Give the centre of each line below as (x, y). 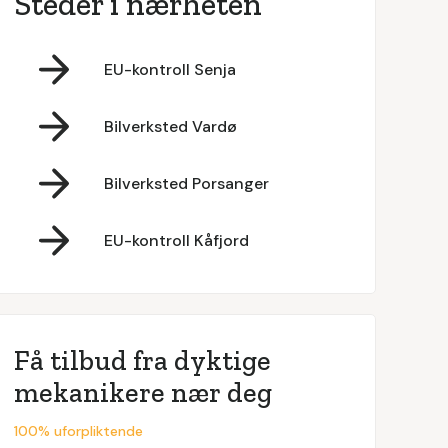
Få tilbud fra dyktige (142, 360)
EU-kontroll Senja (169, 69)
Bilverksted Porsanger (186, 183)
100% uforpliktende (78, 431)
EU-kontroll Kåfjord (176, 240)
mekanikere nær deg (142, 392)
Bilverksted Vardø (170, 126)
